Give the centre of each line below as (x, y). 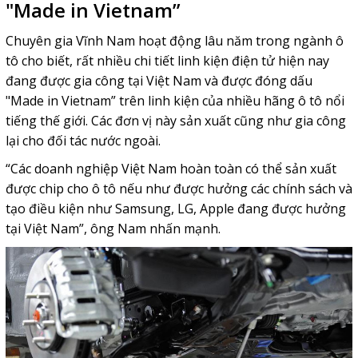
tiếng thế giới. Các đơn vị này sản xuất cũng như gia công (175, 120)
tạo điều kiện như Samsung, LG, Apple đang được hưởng (175, 208)
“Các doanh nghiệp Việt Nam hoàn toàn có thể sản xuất (171, 168)
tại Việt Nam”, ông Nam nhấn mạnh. (113, 228)
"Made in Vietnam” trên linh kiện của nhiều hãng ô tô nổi (175, 100)
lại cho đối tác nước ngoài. (83, 140)
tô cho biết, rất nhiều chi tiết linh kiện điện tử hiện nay (167, 60)
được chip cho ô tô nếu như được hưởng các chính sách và (179, 188)
